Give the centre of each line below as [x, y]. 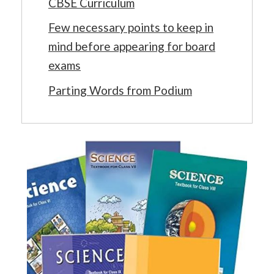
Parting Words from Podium [120, 90]
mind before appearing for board [132, 46]
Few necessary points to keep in [131, 28]
